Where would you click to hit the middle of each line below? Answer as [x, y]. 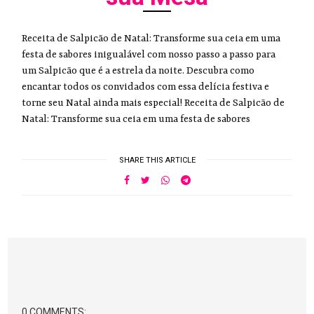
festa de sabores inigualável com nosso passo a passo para [149, 54]
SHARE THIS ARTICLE [157, 160]
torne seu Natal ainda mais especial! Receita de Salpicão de [153, 103]
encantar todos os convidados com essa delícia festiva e [146, 87]
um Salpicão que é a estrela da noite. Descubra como [138, 70]
